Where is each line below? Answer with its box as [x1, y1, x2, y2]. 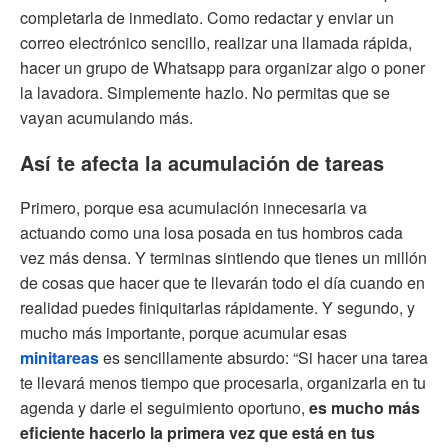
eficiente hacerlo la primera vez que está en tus [20, 420, 375, 444]
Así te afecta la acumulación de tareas [20, 147, 384, 177]
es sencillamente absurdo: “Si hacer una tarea [99, 345, 428, 369]
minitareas [20, 345, 99, 369]
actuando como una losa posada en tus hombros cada [20, 220, 403, 244]
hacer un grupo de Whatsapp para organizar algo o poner [20, 55, 425, 79]
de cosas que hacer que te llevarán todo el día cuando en [20, 270, 425, 294]
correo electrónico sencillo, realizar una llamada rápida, [20, 30, 412, 54]
